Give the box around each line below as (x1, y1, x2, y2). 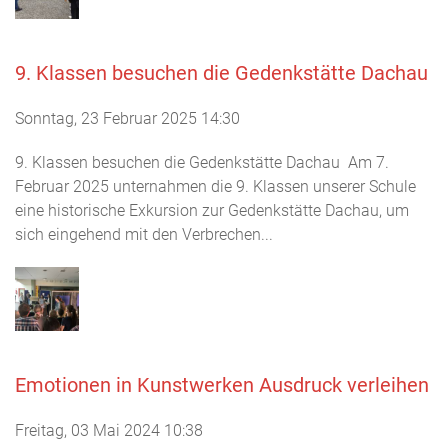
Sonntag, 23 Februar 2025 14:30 (15, 109, 240, 128)
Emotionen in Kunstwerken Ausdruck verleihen (15, 373, 429, 397)
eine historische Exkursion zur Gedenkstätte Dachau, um (15, 201, 409, 220)
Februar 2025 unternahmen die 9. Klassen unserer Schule (15, 177, 416, 196)
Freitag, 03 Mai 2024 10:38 (15, 421, 203, 440)
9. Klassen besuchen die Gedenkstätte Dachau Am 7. (15, 153, 389, 172)
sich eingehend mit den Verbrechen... (15, 225, 273, 244)
